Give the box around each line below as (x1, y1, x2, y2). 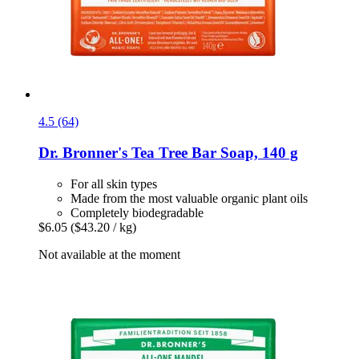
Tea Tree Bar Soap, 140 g (127, 143, 298, 161)
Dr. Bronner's (38, 143, 127, 161)
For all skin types (71, 176, 157, 191)
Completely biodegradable (71, 205, 204, 220)
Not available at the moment (38, 247, 180, 261)
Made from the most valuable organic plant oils (71, 191, 308, 205)
